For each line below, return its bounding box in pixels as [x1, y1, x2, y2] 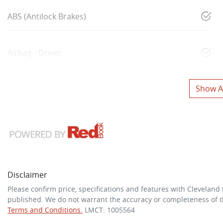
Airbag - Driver [7, 47, 62, 58]
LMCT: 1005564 [85, 205, 135, 215]
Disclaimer [7, 169, 47, 180]
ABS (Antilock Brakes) [7, 10, 86, 22]
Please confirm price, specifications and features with [7, 184, 187, 194]
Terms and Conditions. [7, 205, 83, 215]
